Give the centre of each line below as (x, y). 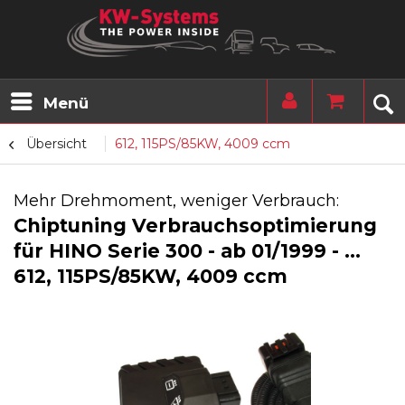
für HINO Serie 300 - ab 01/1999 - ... (187, 251)
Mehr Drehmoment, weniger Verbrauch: (176, 201)
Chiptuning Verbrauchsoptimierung (195, 226)
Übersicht (57, 144)
